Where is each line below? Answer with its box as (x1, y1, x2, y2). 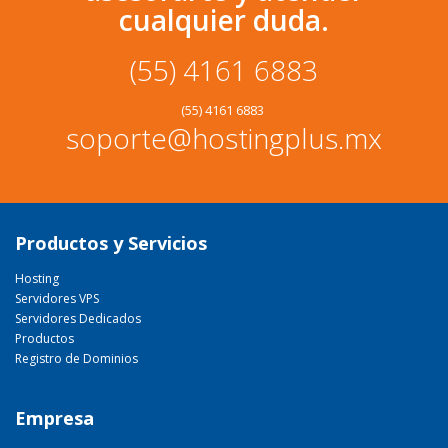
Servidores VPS (15, 290, 99, 307)
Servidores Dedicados (15, 310, 141, 327)
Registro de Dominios (15, 350, 138, 367)
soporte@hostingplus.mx (66, 119, 382, 157)
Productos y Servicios (15, 231, 207, 255)
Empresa (15, 406, 94, 430)
